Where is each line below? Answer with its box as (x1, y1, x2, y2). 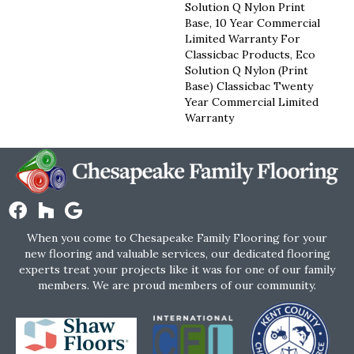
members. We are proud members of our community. (38, 277, 316, 292)
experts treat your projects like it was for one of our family (19, 262, 335, 277)
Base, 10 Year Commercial (185, 15, 320, 30)
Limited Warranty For (185, 31, 300, 46)
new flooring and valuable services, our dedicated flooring (24, 246, 330, 261)
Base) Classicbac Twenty (185, 78, 313, 93)
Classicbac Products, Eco (185, 47, 315, 62)
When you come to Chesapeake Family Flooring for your (27, 230, 327, 245)
